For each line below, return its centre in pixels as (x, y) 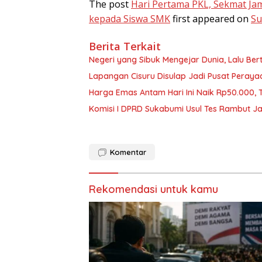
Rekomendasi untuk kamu (154, 189)
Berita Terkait (125, 46)
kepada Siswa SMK (130, 18)
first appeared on (211, 18)
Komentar (128, 152)
